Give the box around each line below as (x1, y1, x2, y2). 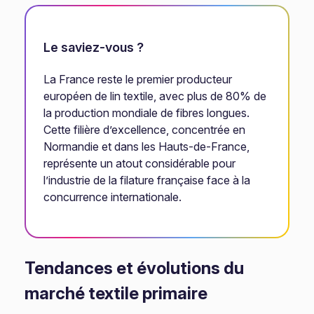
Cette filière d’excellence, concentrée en (43, 123, 246, 137)
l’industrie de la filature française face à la (43, 173, 251, 187)
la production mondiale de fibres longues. (43, 106, 250, 120)
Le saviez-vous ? (43, 40, 144, 55)
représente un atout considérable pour (43, 156, 236, 170)
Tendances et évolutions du (25, 258, 245, 278)
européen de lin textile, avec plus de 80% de (43, 89, 267, 103)
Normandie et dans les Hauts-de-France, (43, 139, 250, 153)
